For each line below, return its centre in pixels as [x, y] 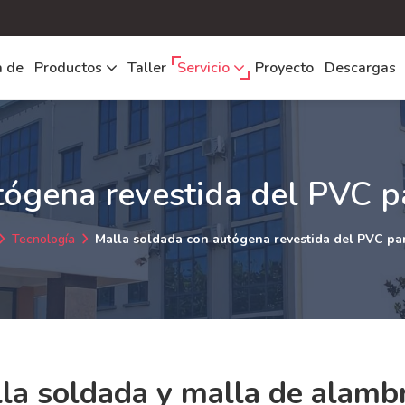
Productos [70, 67]
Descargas [360, 67]
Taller [147, 67]
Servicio [205, 67]
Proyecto [284, 67]
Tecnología [43, 240]
